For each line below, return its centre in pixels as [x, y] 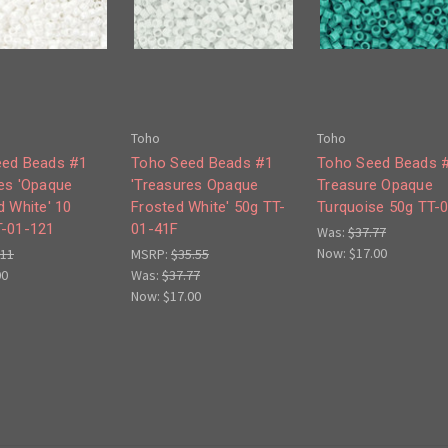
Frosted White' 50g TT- [208, 207]
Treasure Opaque [375, 185]
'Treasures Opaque [195, 185]
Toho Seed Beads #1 [202, 163]
